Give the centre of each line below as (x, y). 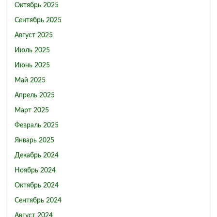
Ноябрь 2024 (35, 171)
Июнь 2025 (32, 66)
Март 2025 (32, 111)
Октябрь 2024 (37, 186)
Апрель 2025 (35, 96)
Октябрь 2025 (37, 6)
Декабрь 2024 (37, 156)
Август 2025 (34, 36)
